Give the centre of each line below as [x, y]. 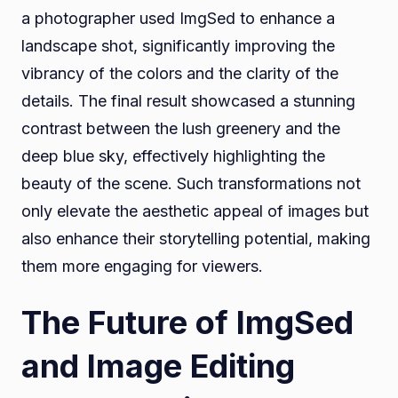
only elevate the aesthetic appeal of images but [195, 211]
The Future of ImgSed [187, 323]
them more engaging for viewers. [142, 267]
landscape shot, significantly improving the [178, 46]
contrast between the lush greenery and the [181, 129]
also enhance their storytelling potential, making [196, 239]
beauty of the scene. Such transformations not [191, 184]
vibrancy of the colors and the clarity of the [180, 74]
